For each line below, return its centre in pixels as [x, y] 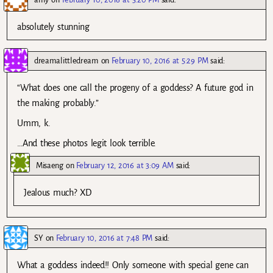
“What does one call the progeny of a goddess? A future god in [135, 87]
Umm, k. [34, 123]
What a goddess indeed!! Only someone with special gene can [133, 265]
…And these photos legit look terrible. [87, 144]
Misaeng [50, 166]
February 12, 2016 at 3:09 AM [125, 166]
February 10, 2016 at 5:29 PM [160, 60]
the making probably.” [58, 103]
